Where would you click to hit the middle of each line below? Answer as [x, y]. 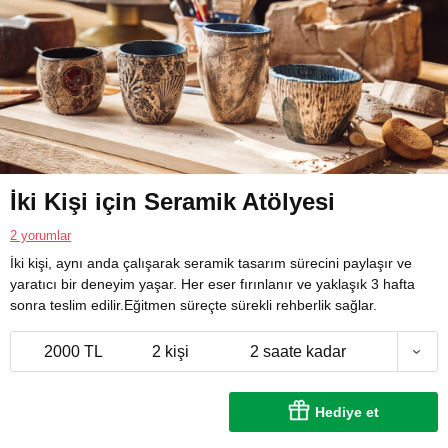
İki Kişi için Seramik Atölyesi [172, 202]
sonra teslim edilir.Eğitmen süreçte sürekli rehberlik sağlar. [193, 305]
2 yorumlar [40, 236]
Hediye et [347, 412]
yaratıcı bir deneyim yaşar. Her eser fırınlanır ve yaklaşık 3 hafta [212, 284]
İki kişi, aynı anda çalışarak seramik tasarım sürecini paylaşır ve [211, 263]
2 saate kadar [298, 352]
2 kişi [170, 352]
